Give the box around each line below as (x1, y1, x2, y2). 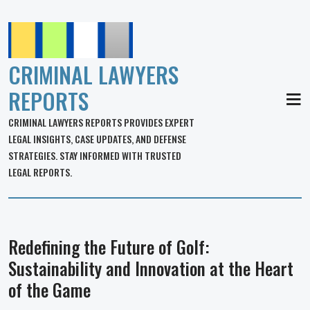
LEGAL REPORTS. (8, 165, 72, 179)
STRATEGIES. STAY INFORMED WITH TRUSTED (8, 148, 181, 163)
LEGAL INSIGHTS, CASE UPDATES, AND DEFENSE (8, 131, 186, 146)
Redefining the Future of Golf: (8, 234, 210, 259)
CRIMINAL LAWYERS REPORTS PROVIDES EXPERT (8, 115, 194, 129)
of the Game (8, 277, 91, 302)
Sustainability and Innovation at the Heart (8, 255, 293, 281)
